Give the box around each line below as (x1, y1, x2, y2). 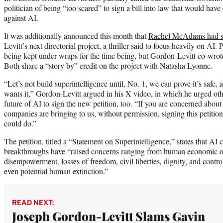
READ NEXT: (12, 198, 54, 207)
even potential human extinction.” (4, 166, 108, 177)
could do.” (4, 118, 36, 129)
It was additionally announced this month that (4, 30, 148, 41)
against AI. (4, 12, 38, 23)
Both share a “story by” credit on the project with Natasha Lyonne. (4, 60, 213, 71)
